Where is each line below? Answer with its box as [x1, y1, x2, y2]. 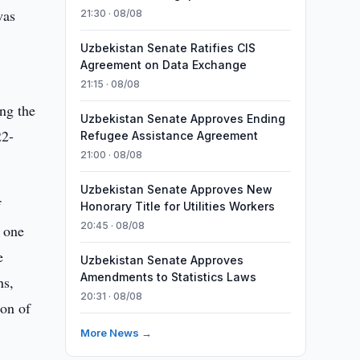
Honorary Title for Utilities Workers [80, 199, 275, 213]
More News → [80, 326, 152, 339]
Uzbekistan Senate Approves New [80, 182, 272, 196]
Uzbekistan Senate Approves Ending [80, 112, 285, 125]
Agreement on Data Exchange [80, 58, 247, 72]
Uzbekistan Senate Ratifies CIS [80, 41, 256, 55]
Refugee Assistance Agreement [80, 129, 258, 142]
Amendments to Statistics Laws [80, 270, 256, 284]
